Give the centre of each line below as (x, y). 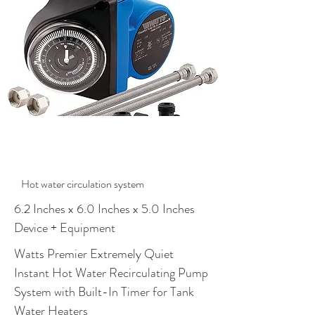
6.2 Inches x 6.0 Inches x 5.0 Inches (104, 209)
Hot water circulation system (83, 184)
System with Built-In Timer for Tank (104, 292)
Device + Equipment (65, 228)
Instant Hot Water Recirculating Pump (111, 273)
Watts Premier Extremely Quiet (94, 254)
